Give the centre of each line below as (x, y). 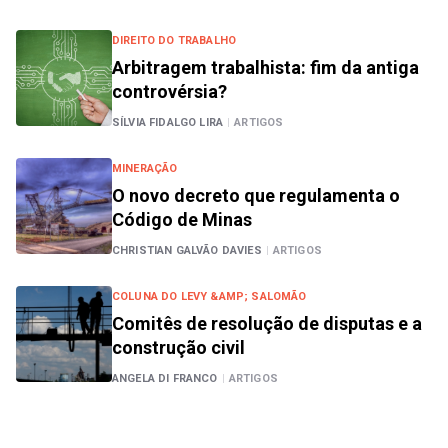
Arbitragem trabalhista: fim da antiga (265, 67)
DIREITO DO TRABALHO (174, 40)
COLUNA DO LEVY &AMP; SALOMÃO (209, 296)
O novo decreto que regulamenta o (256, 195)
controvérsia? (169, 91)
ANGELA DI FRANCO (165, 378)
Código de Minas (182, 219)
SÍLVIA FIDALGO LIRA (168, 122)
